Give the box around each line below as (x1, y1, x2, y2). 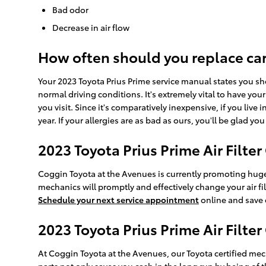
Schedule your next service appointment (38, 194, 199, 206)
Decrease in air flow (52, 21, 129, 34)
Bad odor (52, 4, 88, 16)
